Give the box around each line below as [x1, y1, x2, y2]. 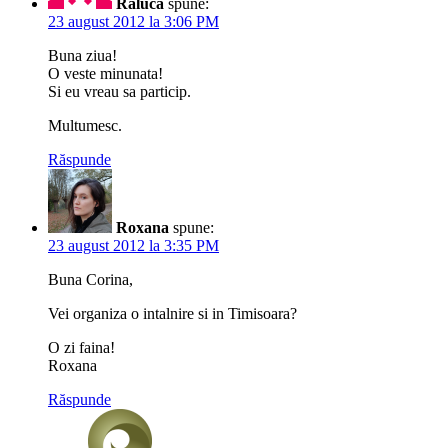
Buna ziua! [48, 46, 117, 64]
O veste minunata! [48, 64, 163, 82]
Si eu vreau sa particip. [48, 82, 191, 100]
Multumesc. [48, 116, 122, 134]
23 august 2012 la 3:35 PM [48, 236, 219, 254]
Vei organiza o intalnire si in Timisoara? [48, 304, 297, 322]
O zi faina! [48, 338, 115, 356]
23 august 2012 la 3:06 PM [48, 12, 219, 30]
